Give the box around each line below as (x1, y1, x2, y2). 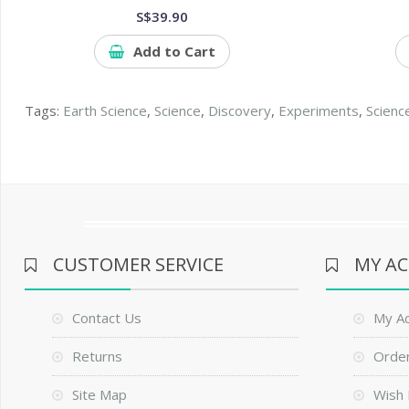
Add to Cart (132, 41, 215, 60)
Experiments (278, 100, 360, 120)
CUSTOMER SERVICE (53, 251, 225, 277)
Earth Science (63, 100, 148, 120)
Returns (72, 346, 123, 365)
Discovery (208, 100, 272, 120)
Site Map (72, 384, 128, 404)
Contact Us (72, 308, 142, 327)
